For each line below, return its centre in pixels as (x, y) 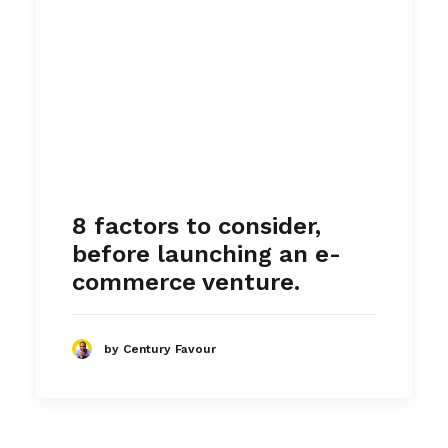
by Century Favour (160, 348)
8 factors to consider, (196, 226)
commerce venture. (186, 282)
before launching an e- (206, 254)
